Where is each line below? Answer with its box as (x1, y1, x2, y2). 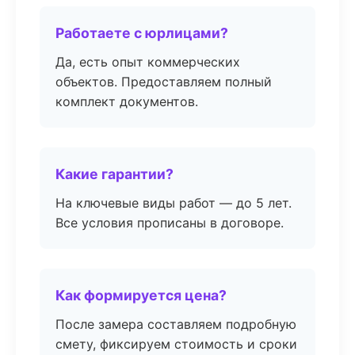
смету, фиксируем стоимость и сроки (55, 336, 297, 352)
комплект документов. (55, 94, 198, 109)
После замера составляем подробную (55, 316, 296, 332)
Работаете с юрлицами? (55, 25, 228, 41)
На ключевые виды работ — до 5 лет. (55, 195, 292, 211)
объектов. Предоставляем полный (55, 74, 272, 90)
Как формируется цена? (55, 287, 227, 303)
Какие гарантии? (55, 166, 174, 182)
